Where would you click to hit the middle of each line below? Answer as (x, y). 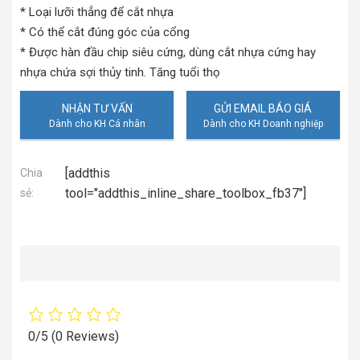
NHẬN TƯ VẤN (97, 108)
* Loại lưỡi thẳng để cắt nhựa (97, 12)
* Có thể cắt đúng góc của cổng (105, 32)
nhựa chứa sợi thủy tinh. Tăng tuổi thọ (120, 72)
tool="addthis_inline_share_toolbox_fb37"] (185, 193)
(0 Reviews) (85, 336)
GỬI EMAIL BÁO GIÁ (263, 108)
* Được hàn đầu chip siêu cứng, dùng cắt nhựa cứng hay (168, 52)
